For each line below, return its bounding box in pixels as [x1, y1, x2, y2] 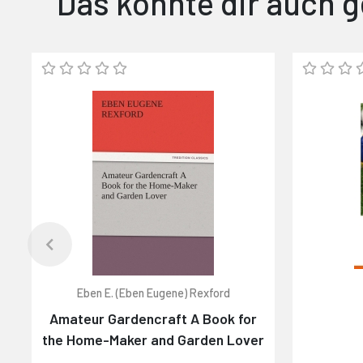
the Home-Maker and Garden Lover [42, 330, 265, 348]
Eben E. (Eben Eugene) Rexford [76, 285, 230, 300]
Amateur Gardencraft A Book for [49, 309, 258, 327]
